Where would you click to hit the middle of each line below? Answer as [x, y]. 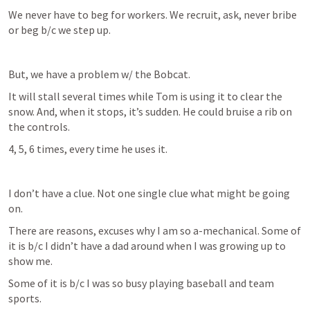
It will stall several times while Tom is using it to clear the [145, 96]
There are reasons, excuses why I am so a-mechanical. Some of [155, 230]
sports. [25, 298]
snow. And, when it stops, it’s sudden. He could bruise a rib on [150, 111]
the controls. [40, 127]
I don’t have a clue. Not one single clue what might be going [149, 193]
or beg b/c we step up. [60, 30]
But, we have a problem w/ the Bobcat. [100, 74]
